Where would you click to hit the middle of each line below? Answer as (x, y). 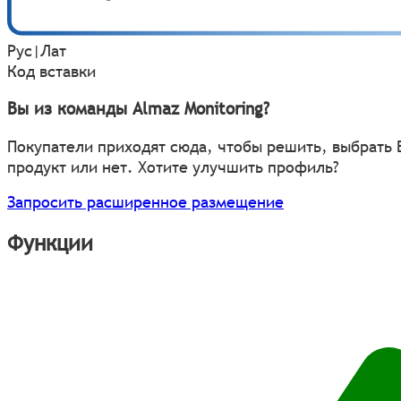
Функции (50, 243)
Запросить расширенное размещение (145, 202)
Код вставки (51, 71)
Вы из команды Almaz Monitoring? (138, 109)
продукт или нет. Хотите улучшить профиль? (173, 167)
